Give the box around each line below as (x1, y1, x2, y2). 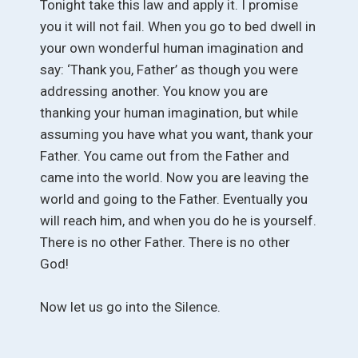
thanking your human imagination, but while (40, 104, 298, 121)
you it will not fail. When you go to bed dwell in (40, 18, 316, 34)
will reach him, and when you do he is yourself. (40, 212, 316, 229)
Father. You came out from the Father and (40, 147, 289, 164)
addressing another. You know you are (40, 82, 268, 99)
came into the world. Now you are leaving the (40, 169, 308, 185)
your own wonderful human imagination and (40, 39, 304, 56)
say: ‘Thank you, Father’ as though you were (40, 61, 298, 78)
